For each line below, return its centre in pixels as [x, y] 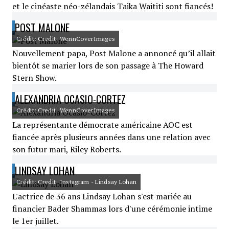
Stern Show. [35, 78]
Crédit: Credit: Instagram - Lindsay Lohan [77, 182]
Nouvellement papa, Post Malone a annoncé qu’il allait [114, 53]
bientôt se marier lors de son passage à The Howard [108, 65]
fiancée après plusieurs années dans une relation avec [111, 137]
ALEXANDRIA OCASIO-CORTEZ [70, 99]
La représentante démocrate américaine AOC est [102, 125]
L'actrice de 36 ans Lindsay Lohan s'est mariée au [102, 196]
